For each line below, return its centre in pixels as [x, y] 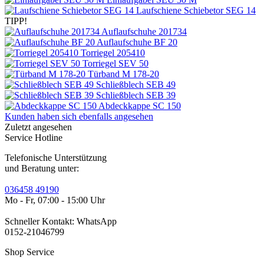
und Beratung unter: [42, 168]
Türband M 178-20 [123, 74]
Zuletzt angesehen [38, 127]
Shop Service [29, 252]
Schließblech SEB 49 [136, 84]
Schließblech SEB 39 [136, 95]
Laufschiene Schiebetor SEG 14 [196, 10]
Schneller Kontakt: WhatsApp [61, 221]
